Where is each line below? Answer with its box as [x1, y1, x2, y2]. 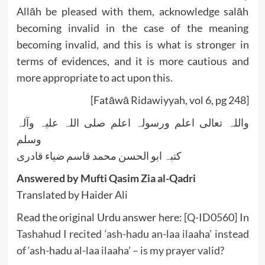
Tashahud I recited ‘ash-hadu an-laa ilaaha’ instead [16, 227, 249, 240]
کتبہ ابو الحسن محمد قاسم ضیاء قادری [16, 148, 182, 162]
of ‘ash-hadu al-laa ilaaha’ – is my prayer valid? [16, 243, 224, 257]
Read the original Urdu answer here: [16, 210, 185, 224]
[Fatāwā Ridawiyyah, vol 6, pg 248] [90, 93, 249, 106]
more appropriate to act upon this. [16, 70, 173, 84]
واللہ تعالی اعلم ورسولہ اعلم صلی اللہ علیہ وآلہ [16, 115, 249, 129]
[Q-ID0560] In [184, 210, 249, 224]
